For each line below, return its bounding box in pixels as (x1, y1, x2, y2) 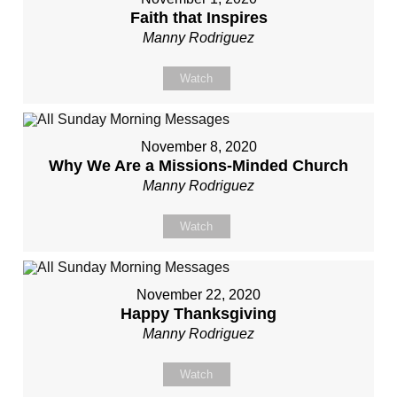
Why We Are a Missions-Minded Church (49, 157, 348, 175)
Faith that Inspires (129, 9, 268, 27)
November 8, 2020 (140, 139, 257, 154)
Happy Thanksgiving (121, 305, 276, 323)
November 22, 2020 (136, 287, 261, 302)
